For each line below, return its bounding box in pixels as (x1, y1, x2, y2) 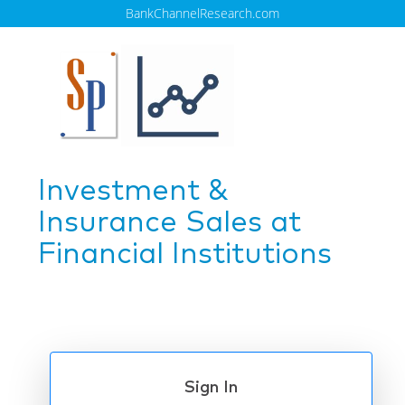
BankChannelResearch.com (126, 5, 279, 22)
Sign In (184, 379, 238, 396)
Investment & (37, 177, 229, 206)
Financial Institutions (37, 240, 332, 269)
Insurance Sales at (37, 209, 301, 238)
